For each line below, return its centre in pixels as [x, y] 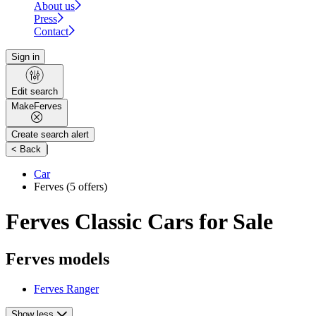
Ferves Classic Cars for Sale [139, 221]
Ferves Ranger [66, 288]
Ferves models [57, 259]
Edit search [35, 92]
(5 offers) [85, 187]
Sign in [25, 57]
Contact [51, 32]
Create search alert [50, 135]
